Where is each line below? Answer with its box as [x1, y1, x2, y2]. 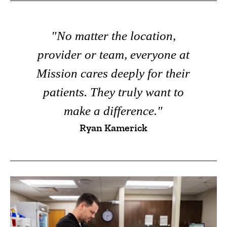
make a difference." [64, 103, 163, 118]
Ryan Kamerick [80, 121, 147, 134]
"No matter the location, [51, 28, 176, 43]
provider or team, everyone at [37, 47, 190, 61]
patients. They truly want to [43, 85, 184, 99]
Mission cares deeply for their [36, 66, 191, 80]
